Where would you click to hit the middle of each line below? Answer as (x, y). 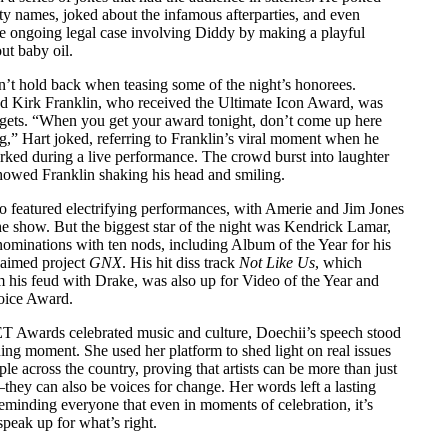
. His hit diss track (180, 262)
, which (338, 262)
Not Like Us (277, 262)
